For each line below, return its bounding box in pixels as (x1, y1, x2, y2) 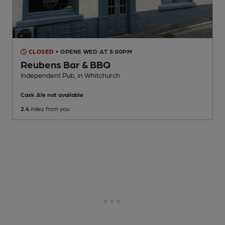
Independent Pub (21, 71, 74, 79)
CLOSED (27, 48, 54, 55)
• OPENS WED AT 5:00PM (55, 48, 133, 55)
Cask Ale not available (21, 91, 83, 98)
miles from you (29, 105, 69, 113)
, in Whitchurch (74, 71, 120, 79)
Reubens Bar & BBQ (21, 58, 110, 71)
